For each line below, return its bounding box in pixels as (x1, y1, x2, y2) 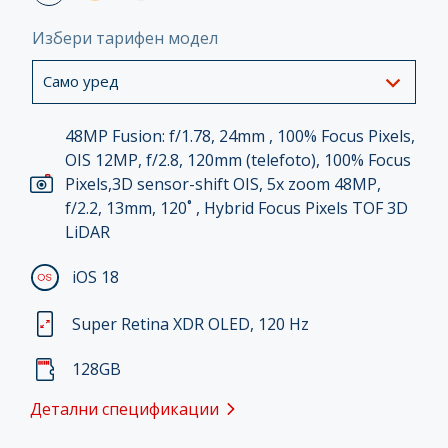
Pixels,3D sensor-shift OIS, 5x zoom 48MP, (65, 172, 382, 195)
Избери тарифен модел (32, 26, 218, 49)
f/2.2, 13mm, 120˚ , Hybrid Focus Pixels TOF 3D (65, 196, 409, 219)
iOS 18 (72, 266, 119, 289)
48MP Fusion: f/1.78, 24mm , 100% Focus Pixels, (65, 124, 416, 147)
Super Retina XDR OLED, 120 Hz (72, 313, 309, 336)
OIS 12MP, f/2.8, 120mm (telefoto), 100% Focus (65, 148, 412, 171)
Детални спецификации (30, 398, 219, 421)
